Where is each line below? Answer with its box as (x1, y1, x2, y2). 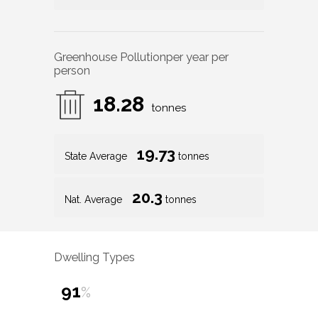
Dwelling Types (54, 250, 135, 264)
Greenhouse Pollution (54, 50, 166, 65)
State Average (65, 150, 130, 163)
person (54, 64, 90, 78)
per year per (166, 50, 229, 65)
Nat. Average (65, 194, 125, 206)
